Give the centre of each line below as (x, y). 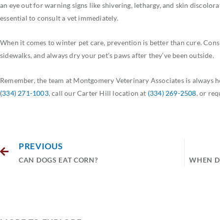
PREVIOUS (41, 146)
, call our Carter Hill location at (98, 93)
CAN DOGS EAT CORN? (58, 160)
